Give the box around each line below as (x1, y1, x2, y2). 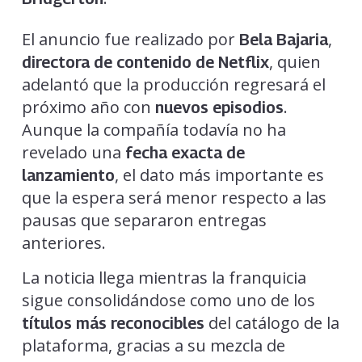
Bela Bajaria (238, 29, 328, 49)
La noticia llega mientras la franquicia (21, 266, 306, 288)
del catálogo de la (204, 311, 339, 334)
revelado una (21, 141, 125, 163)
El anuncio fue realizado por (21, 27, 239, 50)
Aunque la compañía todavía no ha (21, 118, 286, 141)
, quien (268, 50, 321, 73)
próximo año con (21, 95, 155, 118)
